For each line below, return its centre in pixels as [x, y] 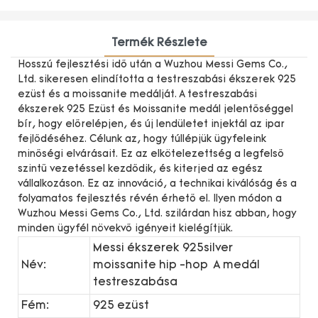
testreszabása [135, 282]
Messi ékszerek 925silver [163, 248]
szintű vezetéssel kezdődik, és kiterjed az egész [140, 169]
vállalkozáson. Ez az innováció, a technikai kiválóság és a [157, 184]
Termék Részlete [159, 43]
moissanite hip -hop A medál [176, 265]
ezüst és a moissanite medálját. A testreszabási [137, 94]
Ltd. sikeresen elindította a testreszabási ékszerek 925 [157, 79]
